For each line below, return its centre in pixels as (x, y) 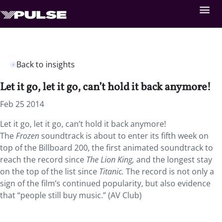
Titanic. (112, 171)
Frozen (27, 136)
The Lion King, (111, 160)
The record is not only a (170, 171)
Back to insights (46, 64)
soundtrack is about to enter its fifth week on (124, 136)
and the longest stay (174, 160)
